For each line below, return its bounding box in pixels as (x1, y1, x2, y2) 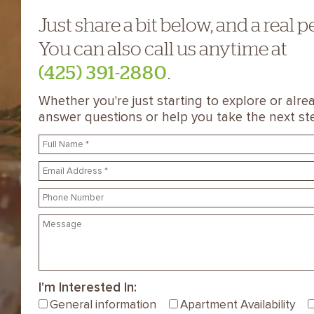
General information (49, 296, 156, 312)
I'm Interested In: (38, 279, 137, 296)
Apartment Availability (179, 296, 295, 312)
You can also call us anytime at (38, 37, 287, 59)
